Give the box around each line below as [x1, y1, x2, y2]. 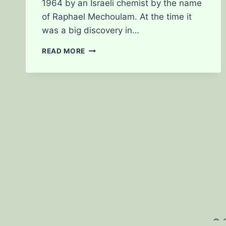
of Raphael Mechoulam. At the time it [42, 12, 192, 22]
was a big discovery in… [42, 25, 139, 36]
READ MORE [42, 47, 86, 55]
